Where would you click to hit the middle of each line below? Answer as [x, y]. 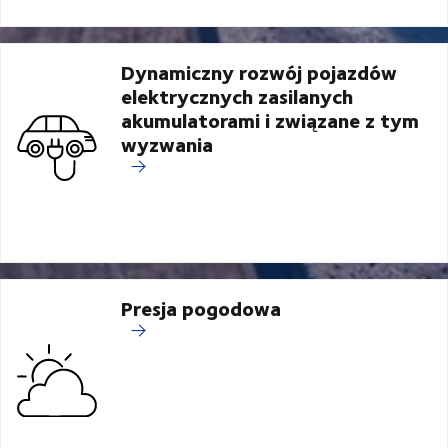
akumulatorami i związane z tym [270, 120]
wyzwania [167, 144]
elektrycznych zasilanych [237, 96]
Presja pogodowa [201, 308]
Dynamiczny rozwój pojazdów [259, 72]
